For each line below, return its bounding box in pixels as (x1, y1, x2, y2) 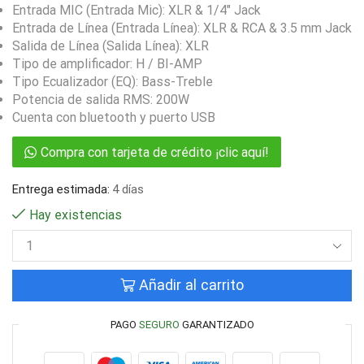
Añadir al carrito (139, 276, 244, 294)
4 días (112, 181, 144, 197)
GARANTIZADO (179, 318, 254, 331)
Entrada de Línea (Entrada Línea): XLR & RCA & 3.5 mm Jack (12, 19, 352, 36)
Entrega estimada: (12, 181, 110, 197)
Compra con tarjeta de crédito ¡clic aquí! (41, 144, 269, 160)
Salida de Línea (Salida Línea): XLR (12, 37, 209, 54)
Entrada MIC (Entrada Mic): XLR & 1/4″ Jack (12, 2, 261, 18)
